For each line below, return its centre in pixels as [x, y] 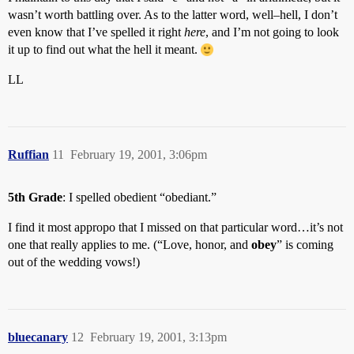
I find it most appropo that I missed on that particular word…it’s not [175, 227]
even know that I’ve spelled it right [96, 32]
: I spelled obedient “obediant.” [139, 197]
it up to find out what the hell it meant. [104, 49]
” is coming [305, 245]
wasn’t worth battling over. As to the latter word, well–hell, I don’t [173, 15]
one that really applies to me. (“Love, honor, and [130, 245]
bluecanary [38, 337]
